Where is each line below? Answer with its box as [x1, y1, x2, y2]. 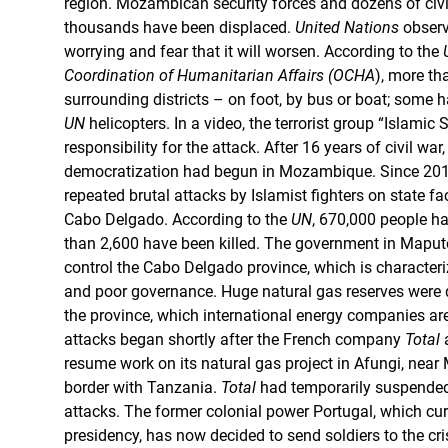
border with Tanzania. [64, 378, 221, 397]
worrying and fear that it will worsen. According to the [64, 42, 443, 61]
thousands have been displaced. [64, 18, 295, 37]
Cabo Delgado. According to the [64, 210, 291, 229]
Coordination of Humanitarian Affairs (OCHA [64, 66, 375, 85]
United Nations [295, 18, 399, 37]
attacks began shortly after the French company [64, 330, 405, 349]
